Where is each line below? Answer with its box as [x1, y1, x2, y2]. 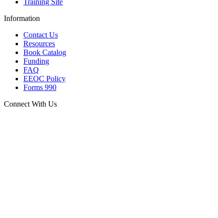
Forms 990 [23, 83, 56, 92]
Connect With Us [4, 100, 57, 109]
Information [4, 14, 40, 23]
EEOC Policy [23, 74, 66, 83]
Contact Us [23, 31, 58, 39]
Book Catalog [23, 48, 66, 57]
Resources [23, 39, 55, 48]
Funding [23, 57, 49, 66]
